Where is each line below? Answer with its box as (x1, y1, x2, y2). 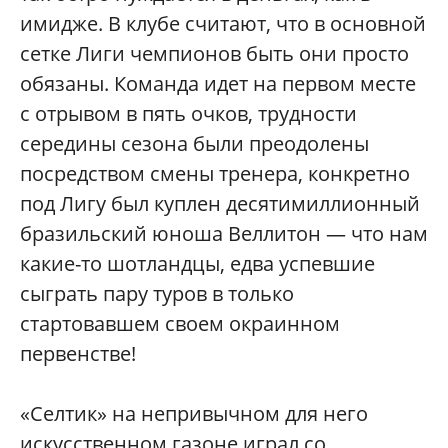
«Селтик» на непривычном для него (20, 400, 368, 428)
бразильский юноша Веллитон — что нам (20, 220, 428, 248)
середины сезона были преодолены (20, 130, 369, 158)
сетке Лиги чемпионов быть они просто (20, 40, 409, 68)
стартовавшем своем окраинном (20, 310, 340, 338)
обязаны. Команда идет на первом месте (20, 70, 416, 98)
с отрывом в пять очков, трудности (20, 100, 357, 128)
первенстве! (20, 340, 136, 368)
